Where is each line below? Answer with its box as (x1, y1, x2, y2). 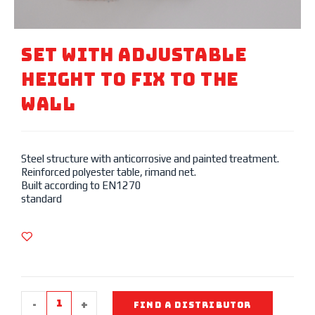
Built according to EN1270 (21, 179, 141, 191)
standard (21, 192, 62, 205)
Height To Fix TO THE (21, 67, 240, 91)
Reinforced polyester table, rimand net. (21, 165, 196, 178)
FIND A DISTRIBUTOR (134, 299, 252, 311)
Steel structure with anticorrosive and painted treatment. (21, 152, 279, 165)
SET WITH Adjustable (21, 42, 247, 67)
